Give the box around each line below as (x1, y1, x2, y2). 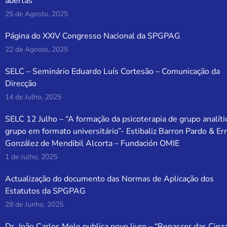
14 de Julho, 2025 (5, 92, 62, 102)
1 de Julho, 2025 (5, 152, 58, 162)
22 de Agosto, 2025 (5, 45, 68, 55)
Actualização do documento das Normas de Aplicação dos (5, 173, 214, 185)
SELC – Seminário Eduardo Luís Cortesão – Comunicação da (5, 66, 220, 78)
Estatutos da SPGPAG (5, 185, 86, 197)
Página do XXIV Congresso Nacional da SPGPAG (5, 30, 181, 42)
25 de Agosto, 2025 (5, 9, 68, 19)
